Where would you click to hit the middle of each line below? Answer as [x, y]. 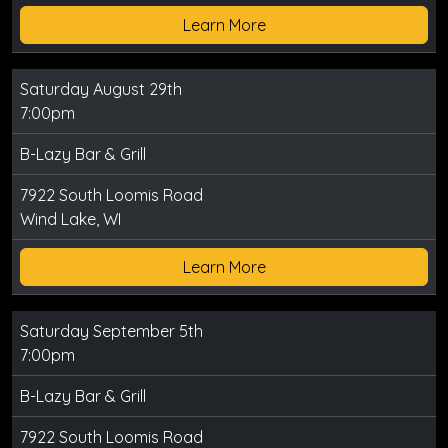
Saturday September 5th [111, 331]
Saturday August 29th [101, 89]
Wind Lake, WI [70, 219]
